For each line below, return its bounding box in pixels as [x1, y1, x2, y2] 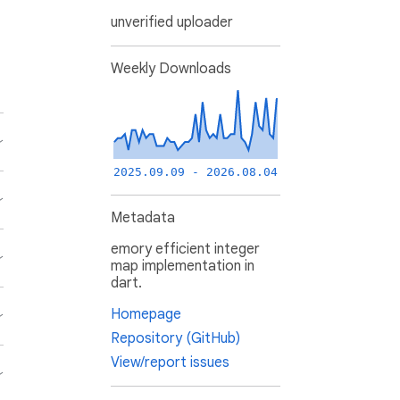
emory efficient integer [111, 240, 260, 259]
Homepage [111, 305, 181, 324]
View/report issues [111, 354, 229, 372]
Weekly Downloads [111, 60, 231, 79]
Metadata [111, 209, 175, 228]
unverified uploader [111, 13, 233, 32]
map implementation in [111, 257, 254, 276]
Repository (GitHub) [111, 329, 240, 348]
